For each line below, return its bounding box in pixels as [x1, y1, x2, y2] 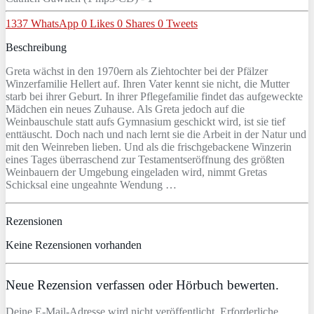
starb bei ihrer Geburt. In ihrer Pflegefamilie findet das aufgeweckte [6, 90, 303, 102]
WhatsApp [31, 17, 78, 29]
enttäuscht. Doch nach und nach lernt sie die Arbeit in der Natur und [6, 128, 306, 140]
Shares [125, 17, 155, 29]
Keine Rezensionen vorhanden [6, 238, 142, 251]
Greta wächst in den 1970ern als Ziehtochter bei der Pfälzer [6, 64, 268, 77]
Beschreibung [6, 41, 67, 53]
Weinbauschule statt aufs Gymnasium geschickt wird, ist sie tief [6, 115, 285, 128]
